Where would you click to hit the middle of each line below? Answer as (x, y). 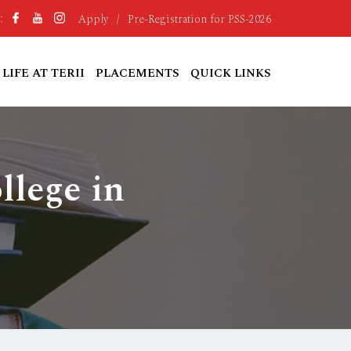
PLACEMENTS (138, 73)
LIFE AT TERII (43, 73)
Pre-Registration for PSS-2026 (199, 19)
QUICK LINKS (231, 73)
